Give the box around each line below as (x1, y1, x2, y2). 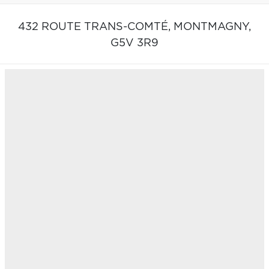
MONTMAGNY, (174, 21, 251, 32)
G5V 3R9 (110, 37, 159, 49)
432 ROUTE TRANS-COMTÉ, (18, 21, 174, 32)
